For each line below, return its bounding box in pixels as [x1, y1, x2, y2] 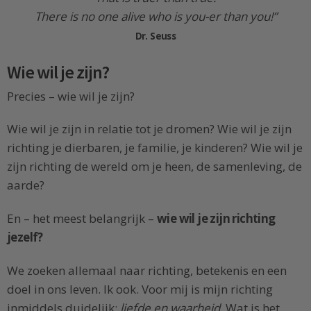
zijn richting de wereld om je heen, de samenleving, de [7, 158, 302, 175]
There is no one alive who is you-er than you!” [34, 8, 277, 24]
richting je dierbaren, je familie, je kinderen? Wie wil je [7, 140, 303, 156]
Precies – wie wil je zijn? [7, 87, 135, 104]
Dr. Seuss [135, 28, 176, 42]
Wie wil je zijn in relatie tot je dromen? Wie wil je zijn [7, 121, 292, 137]
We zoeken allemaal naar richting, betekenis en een [7, 262, 287, 278]
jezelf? [7, 229, 43, 246]
